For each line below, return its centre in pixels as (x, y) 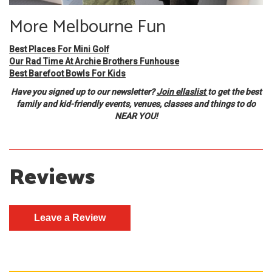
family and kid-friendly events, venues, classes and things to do (136, 104)
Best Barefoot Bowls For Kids (67, 73)
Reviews (52, 177)
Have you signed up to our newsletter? (83, 91)
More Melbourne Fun (87, 27)
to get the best (234, 91)
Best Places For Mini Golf (59, 49)
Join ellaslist (182, 91)
